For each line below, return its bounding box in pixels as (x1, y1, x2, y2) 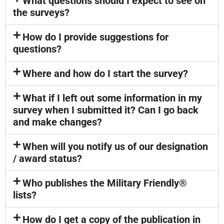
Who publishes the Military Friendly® (22, 177, 187, 189)
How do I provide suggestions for (22, 31, 169, 43)
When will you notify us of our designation (22, 140, 208, 152)
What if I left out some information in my (22, 92, 202, 104)
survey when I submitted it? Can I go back (13, 104, 198, 116)
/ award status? (13, 152, 82, 164)
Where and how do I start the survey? (22, 67, 188, 79)
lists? (13, 189, 36, 201)
